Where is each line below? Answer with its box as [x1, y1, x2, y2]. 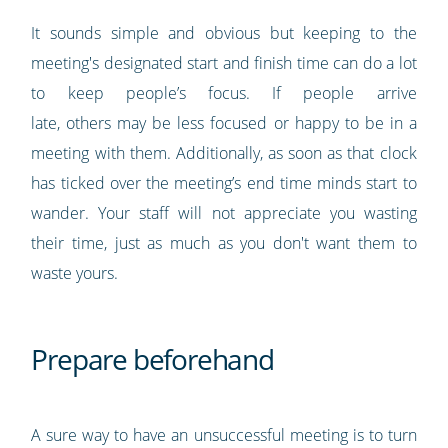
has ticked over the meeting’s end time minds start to [31, 172, 417, 195]
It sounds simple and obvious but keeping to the [31, 22, 417, 45]
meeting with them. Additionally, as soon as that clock [31, 142, 417, 165]
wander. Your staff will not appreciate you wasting [31, 202, 417, 225]
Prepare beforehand [31, 340, 274, 379]
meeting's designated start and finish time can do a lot [31, 52, 417, 75]
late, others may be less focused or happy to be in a [31, 112, 417, 135]
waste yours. [31, 262, 119, 285]
